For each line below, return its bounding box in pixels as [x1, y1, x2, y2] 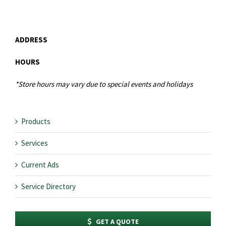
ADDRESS [15, 34, 47, 44]
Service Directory [21, 181, 76, 191]
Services [21, 138, 48, 148]
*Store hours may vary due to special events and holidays [15, 79, 193, 89]
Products [21, 116, 50, 126]
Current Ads [21, 159, 59, 169]
